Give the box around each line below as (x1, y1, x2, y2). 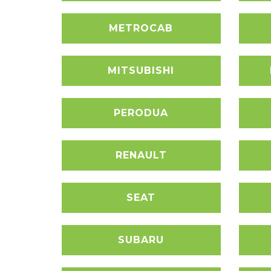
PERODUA (114, 107, 169, 119)
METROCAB (109, 22, 174, 34)
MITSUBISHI (108, 65, 175, 76)
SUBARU (118, 234, 165, 246)
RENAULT (115, 149, 167, 161)
